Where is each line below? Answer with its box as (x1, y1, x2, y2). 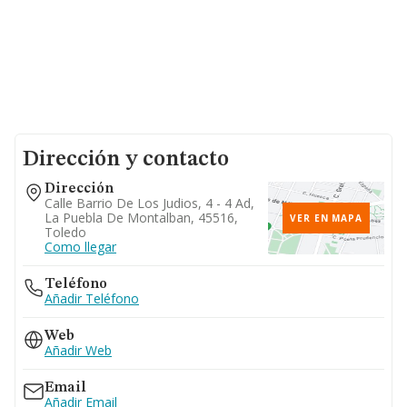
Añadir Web (45, 342, 112, 359)
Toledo (45, 223, 86, 241)
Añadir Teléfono (45, 290, 139, 307)
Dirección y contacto (23, 149, 229, 171)
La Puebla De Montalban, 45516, (45, 209, 238, 226)
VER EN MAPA (290, 212, 362, 224)
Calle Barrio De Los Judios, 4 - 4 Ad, (45, 194, 254, 212)
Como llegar (45, 238, 116, 255)
